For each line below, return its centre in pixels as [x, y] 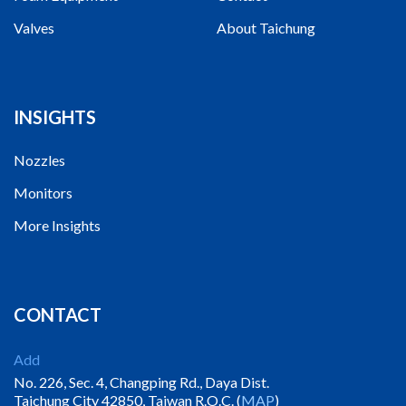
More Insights [57, 226]
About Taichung [266, 28]
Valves [34, 28]
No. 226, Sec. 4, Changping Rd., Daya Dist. [141, 382]
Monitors [43, 193]
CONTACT [58, 315]
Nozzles [39, 160]
